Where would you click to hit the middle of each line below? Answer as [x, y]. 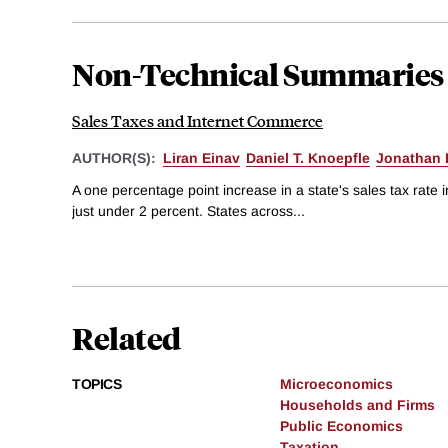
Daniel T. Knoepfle [308, 158]
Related [126, 337]
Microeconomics [336, 383]
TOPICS [96, 383]
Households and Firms [357, 404]
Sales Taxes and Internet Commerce [197, 121]
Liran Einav [201, 158]
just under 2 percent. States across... [188, 210]
